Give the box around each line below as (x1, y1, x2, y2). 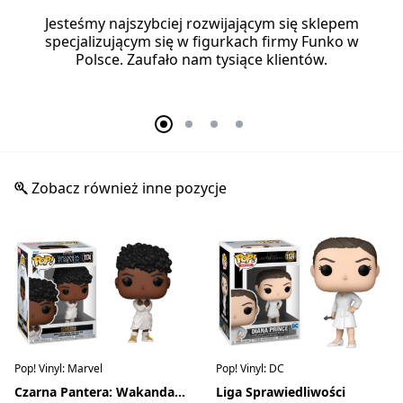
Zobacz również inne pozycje (28, 178, 227, 199)
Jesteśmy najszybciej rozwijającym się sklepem (44, 13, 359, 34)
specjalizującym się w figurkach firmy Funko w (44, 31, 359, 52)
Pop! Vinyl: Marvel (14, 361, 103, 377)
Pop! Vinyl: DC (216, 361, 284, 377)
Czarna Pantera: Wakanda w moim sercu (175, 383, 185, 401)
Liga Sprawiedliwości (216, 383, 345, 401)
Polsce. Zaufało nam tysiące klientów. (76, 49, 327, 70)
